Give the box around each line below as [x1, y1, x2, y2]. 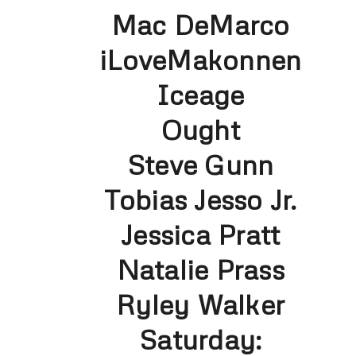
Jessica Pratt [121, 218, 281, 252]
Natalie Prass [116, 253, 284, 287]
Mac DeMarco [110, 8, 290, 42]
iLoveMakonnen [99, 43, 302, 77]
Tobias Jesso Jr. [103, 183, 297, 217]
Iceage [156, 78, 245, 112]
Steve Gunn [126, 148, 274, 182]
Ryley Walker [116, 288, 285, 322]
